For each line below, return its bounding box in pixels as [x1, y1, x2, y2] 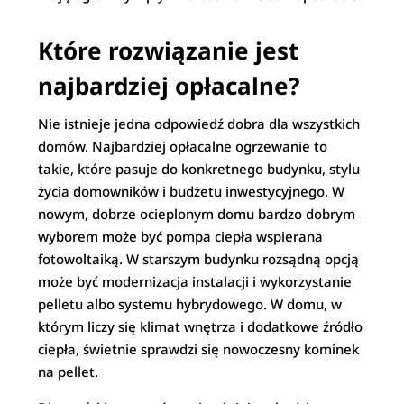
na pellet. [38, 363, 99, 381]
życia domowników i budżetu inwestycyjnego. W [38, 182, 345, 200]
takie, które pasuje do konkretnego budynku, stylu [38, 160, 361, 178]
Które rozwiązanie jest [38, 34, 299, 67]
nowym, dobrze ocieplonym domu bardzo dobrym [38, 205, 356, 223]
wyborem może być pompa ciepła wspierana [38, 227, 324, 245]
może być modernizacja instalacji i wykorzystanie [38, 272, 353, 290]
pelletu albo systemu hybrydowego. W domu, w [38, 295, 343, 313]
